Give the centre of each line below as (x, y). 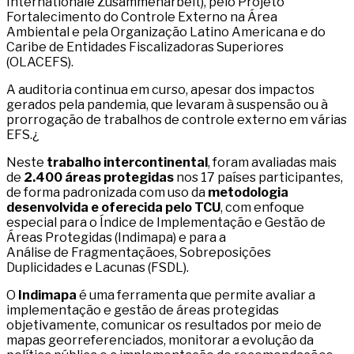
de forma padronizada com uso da (107, 193)
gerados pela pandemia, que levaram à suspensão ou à (167, 105)
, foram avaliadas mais (272, 163)
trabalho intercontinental (126, 163)
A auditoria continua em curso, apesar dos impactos (160, 90)
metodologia (248, 193)
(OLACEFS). (41, 62)
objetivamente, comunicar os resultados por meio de (164, 326)
